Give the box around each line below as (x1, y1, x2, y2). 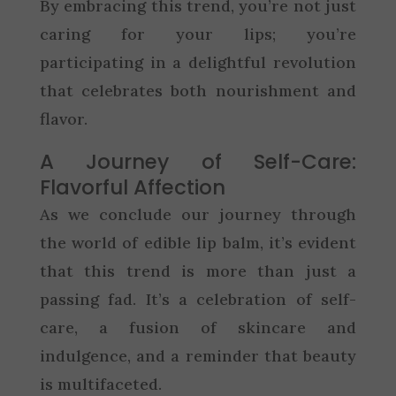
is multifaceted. (39, 373, 162, 394)
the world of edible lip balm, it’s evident (39, 232, 357, 253)
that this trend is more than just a (39, 260, 357, 281)
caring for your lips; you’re (39, 23, 357, 44)
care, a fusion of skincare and (39, 316, 357, 338)
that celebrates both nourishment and (39, 80, 357, 101)
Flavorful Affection (39, 172, 225, 202)
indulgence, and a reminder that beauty (39, 345, 357, 366)
